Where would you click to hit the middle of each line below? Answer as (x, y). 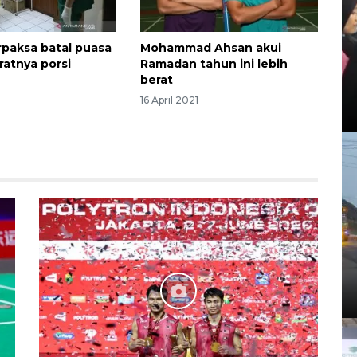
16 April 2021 (169, 100)
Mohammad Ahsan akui (210, 47)
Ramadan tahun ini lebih (214, 63)
